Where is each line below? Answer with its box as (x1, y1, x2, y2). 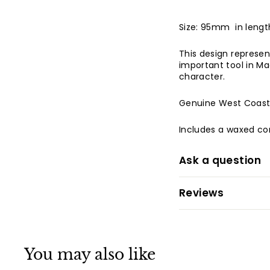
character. (179, 71, 225, 83)
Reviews (179, 186, 224, 200)
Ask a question (179, 153, 261, 168)
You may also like (24, 245, 155, 264)
